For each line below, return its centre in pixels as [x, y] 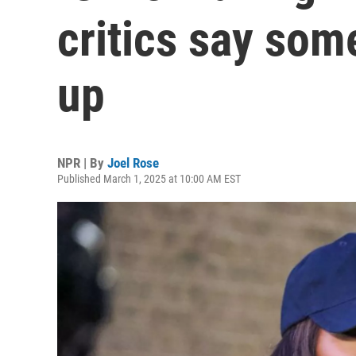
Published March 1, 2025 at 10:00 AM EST [149, 179]
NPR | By [82, 163]
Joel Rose [133, 163]
